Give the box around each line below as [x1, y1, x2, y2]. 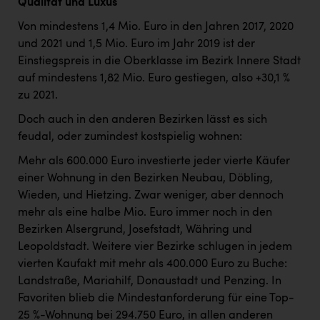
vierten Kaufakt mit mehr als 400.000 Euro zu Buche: [18, 259, 287, 271]
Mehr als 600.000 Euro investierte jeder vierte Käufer [18, 156, 290, 168]
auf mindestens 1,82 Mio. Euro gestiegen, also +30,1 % [18, 73, 290, 85]
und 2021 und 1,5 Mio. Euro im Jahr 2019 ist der [18, 39, 255, 51]
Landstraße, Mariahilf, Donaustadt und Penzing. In [18, 276, 281, 288]
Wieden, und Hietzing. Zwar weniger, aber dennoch [18, 190, 284, 202]
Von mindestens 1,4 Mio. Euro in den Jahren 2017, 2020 [18, 21, 294, 34]
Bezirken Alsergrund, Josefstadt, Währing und [18, 224, 252, 236]
